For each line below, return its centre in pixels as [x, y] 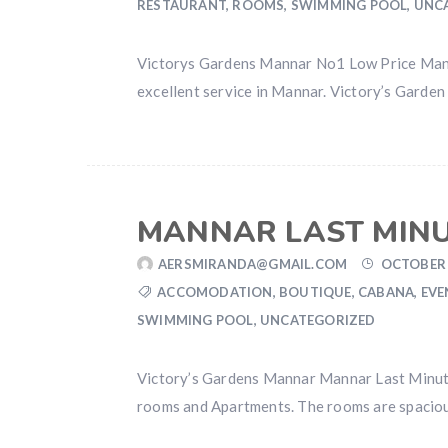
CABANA [386, 292]
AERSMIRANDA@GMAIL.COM [253, 264]
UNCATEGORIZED [318, 320]
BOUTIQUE [315, 292]
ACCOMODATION [215, 292]
